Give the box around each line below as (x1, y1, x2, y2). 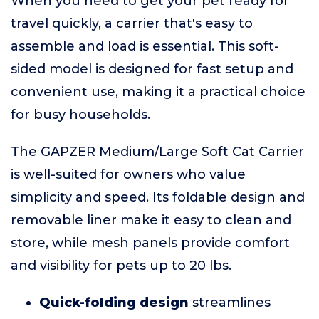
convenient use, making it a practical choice (11, 83, 305, 100)
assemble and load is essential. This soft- (11, 38, 279, 54)
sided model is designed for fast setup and (11, 61, 293, 77)
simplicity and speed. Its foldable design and (11, 189, 305, 205)
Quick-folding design (39, 294, 189, 310)
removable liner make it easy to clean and (11, 211, 291, 228)
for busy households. (11, 106, 150, 122)
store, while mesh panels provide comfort (11, 234, 290, 251)
